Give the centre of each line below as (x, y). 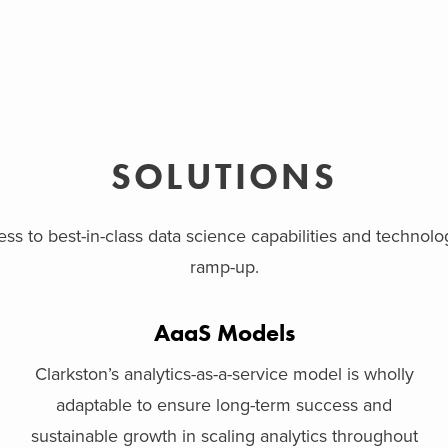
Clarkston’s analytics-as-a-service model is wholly (224, 374)
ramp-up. (224, 267)
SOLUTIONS (224, 177)
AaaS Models (224, 332)
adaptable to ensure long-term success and (224, 405)
